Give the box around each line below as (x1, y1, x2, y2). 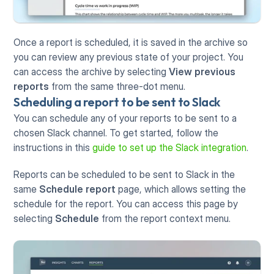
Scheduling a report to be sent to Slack (13, 94, 220, 109)
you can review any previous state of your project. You (13, 50, 244, 63)
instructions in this (13, 141, 93, 154)
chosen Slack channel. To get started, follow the (13, 126, 219, 139)
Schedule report (39, 182, 116, 195)
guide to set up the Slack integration (92, 141, 247, 154)
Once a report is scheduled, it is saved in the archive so (13, 35, 248, 48)
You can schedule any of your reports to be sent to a (13, 111, 237, 124)
